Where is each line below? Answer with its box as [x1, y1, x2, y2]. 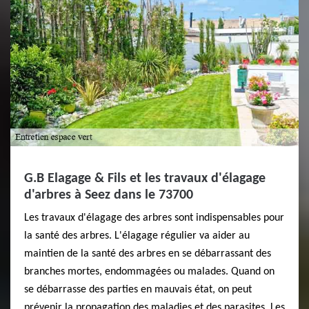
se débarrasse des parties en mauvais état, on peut [24, 284, 252, 296]
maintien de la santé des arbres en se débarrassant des [24, 248, 271, 260]
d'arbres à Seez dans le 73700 [24, 188, 193, 203]
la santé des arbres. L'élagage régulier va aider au [24, 230, 250, 242]
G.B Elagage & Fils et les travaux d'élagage [24, 172, 266, 186]
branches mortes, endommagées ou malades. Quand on [24, 266, 275, 278]
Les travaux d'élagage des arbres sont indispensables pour [24, 212, 284, 224]
